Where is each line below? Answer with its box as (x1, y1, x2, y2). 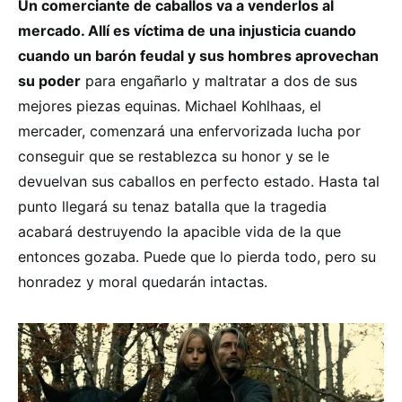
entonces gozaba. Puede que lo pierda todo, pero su (18, 248, 376, 267)
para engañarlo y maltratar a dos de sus (81, 72, 357, 91)
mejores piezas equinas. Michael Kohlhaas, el (18, 97, 321, 116)
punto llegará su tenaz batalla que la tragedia (18, 197, 327, 216)
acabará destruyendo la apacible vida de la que (18, 223, 341, 241)
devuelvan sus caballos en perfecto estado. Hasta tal (18, 172, 380, 191)
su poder (18, 72, 81, 91)
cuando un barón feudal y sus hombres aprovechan (18, 47, 379, 66)
